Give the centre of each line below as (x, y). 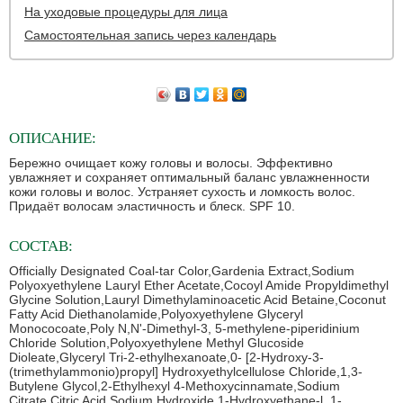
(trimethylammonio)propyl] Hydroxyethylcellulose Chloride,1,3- (186, 372)
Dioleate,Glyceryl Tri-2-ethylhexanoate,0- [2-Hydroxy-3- (166, 358)
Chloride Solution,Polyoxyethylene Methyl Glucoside (157, 343)
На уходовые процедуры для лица (126, 12)
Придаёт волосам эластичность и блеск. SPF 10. (152, 206)
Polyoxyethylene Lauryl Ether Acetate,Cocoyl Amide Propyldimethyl (199, 286)
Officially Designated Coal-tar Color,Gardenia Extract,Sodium (182, 271)
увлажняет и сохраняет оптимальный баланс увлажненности (189, 178)
